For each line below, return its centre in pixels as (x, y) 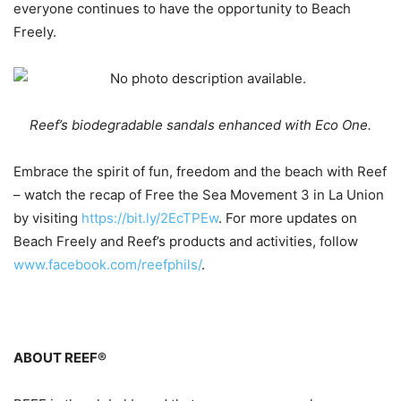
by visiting (47, 218)
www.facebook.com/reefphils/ (107, 264)
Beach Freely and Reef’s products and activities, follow (186, 241)
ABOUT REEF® (60, 357)
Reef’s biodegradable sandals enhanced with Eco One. (200, 124)
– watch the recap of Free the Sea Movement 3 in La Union (199, 194)
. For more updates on (288, 218)
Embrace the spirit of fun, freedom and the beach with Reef (200, 171)
